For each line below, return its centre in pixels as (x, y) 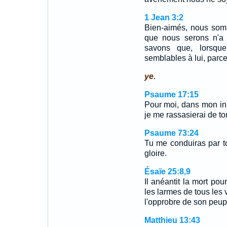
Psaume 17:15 (171, 94)
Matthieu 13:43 (172, 220)
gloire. (155, 153)
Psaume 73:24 (171, 133)
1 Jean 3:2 (164, 17)
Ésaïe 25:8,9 (167, 172)
